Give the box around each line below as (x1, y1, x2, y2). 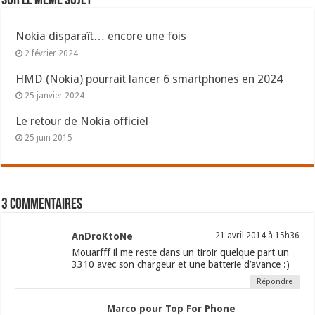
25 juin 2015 (25, 132, 73, 143)
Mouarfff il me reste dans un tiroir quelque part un (72, 246, 290, 258)
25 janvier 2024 (25, 90, 85, 101)
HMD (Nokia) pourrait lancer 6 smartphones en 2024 (15, 72, 283, 86)
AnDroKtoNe (72, 230, 134, 242)
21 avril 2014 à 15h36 (214, 230, 300, 240)
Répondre (256, 276, 292, 286)
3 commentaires (1, 196, 83, 213)
